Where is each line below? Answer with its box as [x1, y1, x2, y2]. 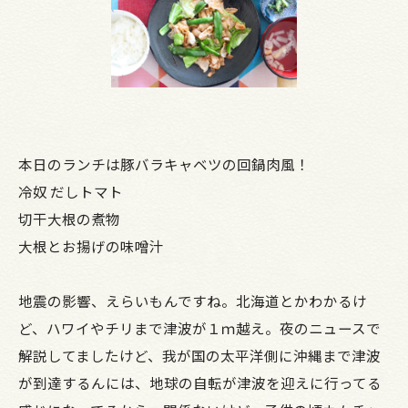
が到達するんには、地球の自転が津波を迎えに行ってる [18, 372, 382, 393]
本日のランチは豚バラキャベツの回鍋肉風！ [18, 154, 310, 175]
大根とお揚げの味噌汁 [18, 236, 164, 257]
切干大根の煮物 [18, 209, 120, 229]
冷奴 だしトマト [18, 181, 123, 202]
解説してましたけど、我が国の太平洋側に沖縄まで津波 [18, 345, 381, 366]
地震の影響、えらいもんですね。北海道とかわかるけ [18, 291, 367, 311]
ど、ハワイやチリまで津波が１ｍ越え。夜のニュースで [18, 318, 381, 339]
